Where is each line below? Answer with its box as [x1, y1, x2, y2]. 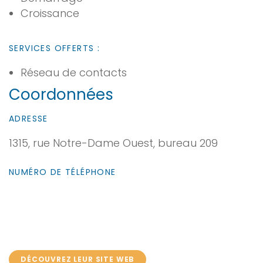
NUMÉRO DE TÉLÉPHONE [9, 166, 116, 178]
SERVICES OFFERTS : [9, 42, 100, 54]
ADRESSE [9, 113, 48, 124]
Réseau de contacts [21, 65, 127, 80]
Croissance [21, 6, 79, 21]
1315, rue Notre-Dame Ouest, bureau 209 [9, 136, 218, 150]
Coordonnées [9, 84, 113, 105]
